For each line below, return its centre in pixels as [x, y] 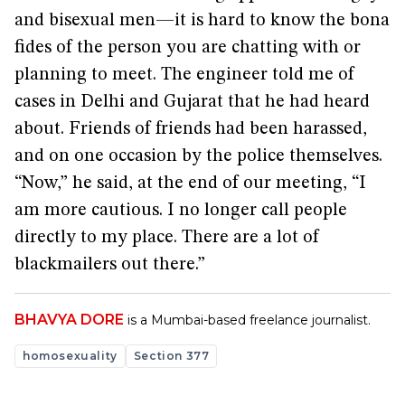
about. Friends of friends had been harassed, [191, 129]
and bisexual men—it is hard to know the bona [202, 21]
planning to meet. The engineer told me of [184, 75]
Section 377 [171, 356]
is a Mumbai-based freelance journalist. [249, 320]
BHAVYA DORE [69, 320]
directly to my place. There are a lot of [167, 238]
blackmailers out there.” [110, 265]
